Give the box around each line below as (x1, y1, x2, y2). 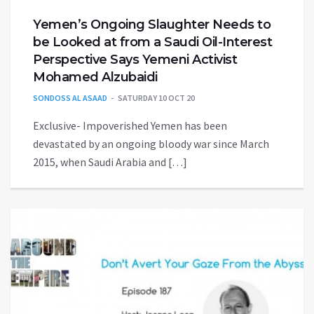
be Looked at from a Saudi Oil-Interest (33, 34, 272, 50)
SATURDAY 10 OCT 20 (118, 93, 195, 104)
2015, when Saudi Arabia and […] (33, 155, 187, 170)
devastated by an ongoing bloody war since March (33, 137, 269, 151)
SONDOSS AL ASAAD (33, 93, 107, 104)
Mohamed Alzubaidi (33, 69, 158, 86)
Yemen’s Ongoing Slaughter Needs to (33, 17, 271, 33)
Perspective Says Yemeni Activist (33, 52, 237, 68)
